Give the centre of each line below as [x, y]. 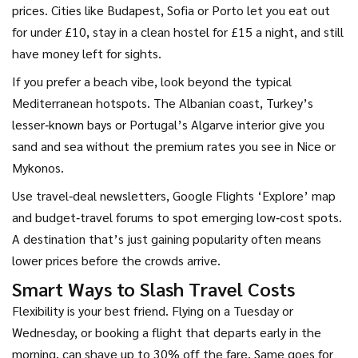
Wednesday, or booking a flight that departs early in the [167, 332]
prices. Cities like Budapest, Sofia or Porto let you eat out [171, 10]
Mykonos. [38, 167]
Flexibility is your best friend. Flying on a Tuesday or [153, 310]
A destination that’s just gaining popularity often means [167, 239]
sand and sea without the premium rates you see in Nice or [174, 146]
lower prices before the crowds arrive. [116, 260]
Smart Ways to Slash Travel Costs [153, 288]
